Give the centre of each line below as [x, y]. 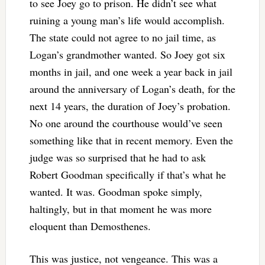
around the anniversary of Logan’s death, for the [132, 88]
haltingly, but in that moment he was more [120, 209]
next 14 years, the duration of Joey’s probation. [130, 106]
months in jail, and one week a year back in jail [131, 71]
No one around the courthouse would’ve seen [126, 123]
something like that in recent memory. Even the [131, 140]
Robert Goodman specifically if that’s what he [127, 174]
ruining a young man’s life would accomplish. [127, 20]
